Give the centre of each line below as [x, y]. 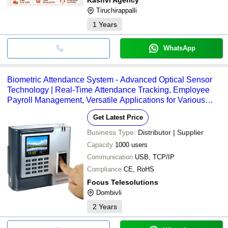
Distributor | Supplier [171, 132]
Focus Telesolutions [123, 182]
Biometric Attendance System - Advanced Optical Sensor [110, 79]
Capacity [100, 145]
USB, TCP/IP [155, 157]
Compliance [104, 169]
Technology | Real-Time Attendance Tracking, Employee [108, 90]
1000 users [131, 145]
